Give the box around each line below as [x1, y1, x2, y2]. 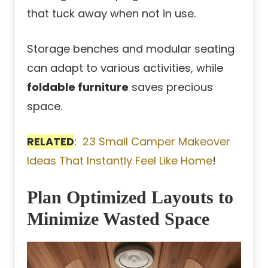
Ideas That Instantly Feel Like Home [27, 153, 212, 169]
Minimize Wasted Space [27, 209, 209, 229]
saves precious [129, 80, 213, 95]
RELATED [27, 134, 74, 150]
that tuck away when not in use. [27, 6, 196, 22]
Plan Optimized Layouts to [27, 187, 233, 208]
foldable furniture [27, 80, 129, 95]
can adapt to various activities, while [27, 60, 223, 76]
